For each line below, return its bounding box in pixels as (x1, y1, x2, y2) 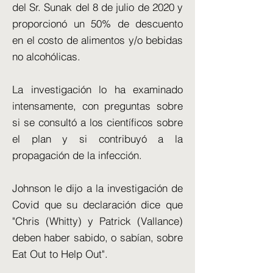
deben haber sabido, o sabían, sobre (12, 231, 183, 244)
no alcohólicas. (12, 50, 80, 63)
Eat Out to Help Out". (12, 247, 108, 260)
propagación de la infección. (12, 149, 142, 161)
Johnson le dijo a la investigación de (12, 182, 183, 194)
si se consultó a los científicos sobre (12, 116, 183, 129)
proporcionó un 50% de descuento (12, 17, 183, 30)
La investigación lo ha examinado (12, 83, 183, 96)
